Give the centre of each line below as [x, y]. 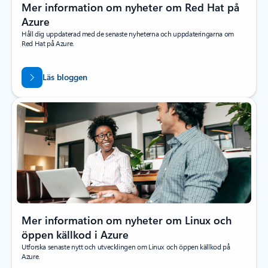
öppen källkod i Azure [75, 234]
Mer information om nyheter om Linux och [127, 220]
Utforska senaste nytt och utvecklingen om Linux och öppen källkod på [126, 246]
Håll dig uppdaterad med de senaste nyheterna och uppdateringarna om [128, 34]
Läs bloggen [65, 77]
